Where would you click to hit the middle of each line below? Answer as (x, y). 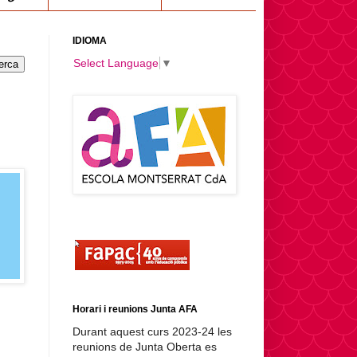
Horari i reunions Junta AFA (135, 310)
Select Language (116, 63)
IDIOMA (90, 40)
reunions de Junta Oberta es (145, 347)
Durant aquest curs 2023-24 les (152, 332)
